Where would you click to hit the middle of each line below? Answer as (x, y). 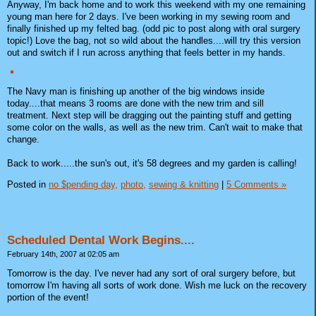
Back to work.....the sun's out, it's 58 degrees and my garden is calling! (152, 164)
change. (23, 140)
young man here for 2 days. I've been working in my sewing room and (148, 17)
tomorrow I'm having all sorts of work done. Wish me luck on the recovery (157, 285)
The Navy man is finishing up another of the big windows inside (136, 92)
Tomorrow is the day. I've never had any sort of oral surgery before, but (151, 273)
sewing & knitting (184, 185)
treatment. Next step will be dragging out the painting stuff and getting (149, 116)
